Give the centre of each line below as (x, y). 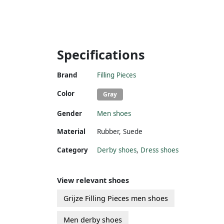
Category (72, 150)
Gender (69, 113)
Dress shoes (159, 150)
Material (71, 131)
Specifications (101, 54)
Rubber (108, 131)
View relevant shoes (93, 180)
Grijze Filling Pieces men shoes (116, 198)
